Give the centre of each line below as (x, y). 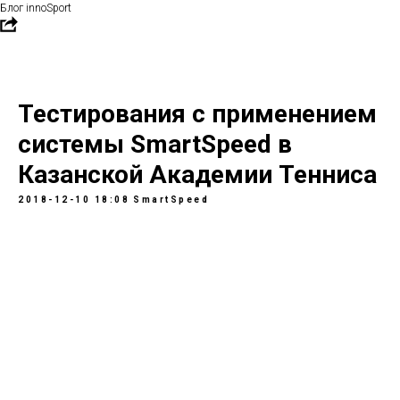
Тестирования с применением (197, 114)
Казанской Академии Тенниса (197, 175)
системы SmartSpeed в (155, 144)
